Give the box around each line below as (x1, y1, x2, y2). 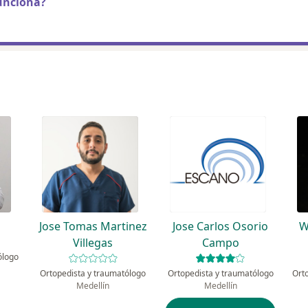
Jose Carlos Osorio (173, 219, 269, 234)
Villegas (73, 235, 113, 251)
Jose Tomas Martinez (38, 219, 147, 234)
